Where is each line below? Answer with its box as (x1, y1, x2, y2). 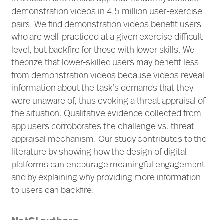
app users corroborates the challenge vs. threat (11, 122, 194, 132)
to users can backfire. (11, 186, 94, 196)
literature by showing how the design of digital (11, 148, 187, 158)
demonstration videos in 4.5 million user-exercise (11, 7, 202, 17)
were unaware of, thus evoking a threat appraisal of (11, 97, 205, 107)
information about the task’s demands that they (11, 84, 193, 94)
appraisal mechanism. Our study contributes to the (11, 135, 207, 145)
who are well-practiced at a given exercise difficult (11, 33, 203, 43)
